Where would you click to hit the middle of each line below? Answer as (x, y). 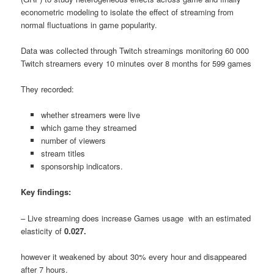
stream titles (63, 154)
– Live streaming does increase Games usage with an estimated (136, 218)
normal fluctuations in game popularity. (89, 24)
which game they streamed (88, 128)
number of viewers (73, 141)
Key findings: (46, 192)
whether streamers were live (90, 115)
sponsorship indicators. (82, 166)
